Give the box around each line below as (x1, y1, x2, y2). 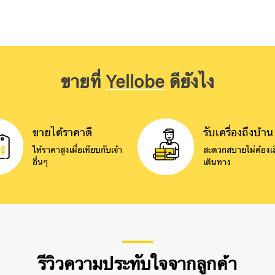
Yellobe (105, 68, 165, 97)
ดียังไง (164, 68, 214, 97)
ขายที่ (61, 68, 106, 97)
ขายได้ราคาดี (33, 123, 93, 142)
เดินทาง (203, 155, 231, 170)
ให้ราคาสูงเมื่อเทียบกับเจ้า (33, 142, 123, 158)
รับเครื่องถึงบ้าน (203, 123, 273, 142)
